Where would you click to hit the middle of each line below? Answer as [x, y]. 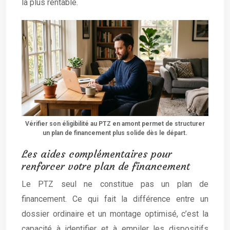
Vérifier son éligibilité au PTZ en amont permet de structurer [115, 124]
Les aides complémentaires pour [97, 154]
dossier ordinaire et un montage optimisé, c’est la [115, 214]
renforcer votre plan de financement [106, 166]
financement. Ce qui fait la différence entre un [115, 199]
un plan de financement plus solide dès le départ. [115, 133]
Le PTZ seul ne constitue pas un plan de [115, 184]
